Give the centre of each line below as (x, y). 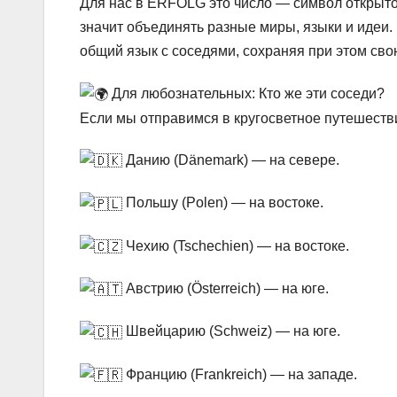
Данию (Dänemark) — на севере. (231, 160)
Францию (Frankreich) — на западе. (240, 374)
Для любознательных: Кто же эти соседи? (246, 93)
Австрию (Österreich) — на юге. (226, 289)
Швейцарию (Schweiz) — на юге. (231, 331)
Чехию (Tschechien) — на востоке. (236, 245)
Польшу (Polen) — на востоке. (223, 203)
